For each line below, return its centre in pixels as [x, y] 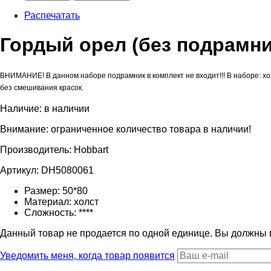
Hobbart [91, 149]
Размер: [43, 191]
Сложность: [51, 212]
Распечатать [52, 15]
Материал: [49, 201]
